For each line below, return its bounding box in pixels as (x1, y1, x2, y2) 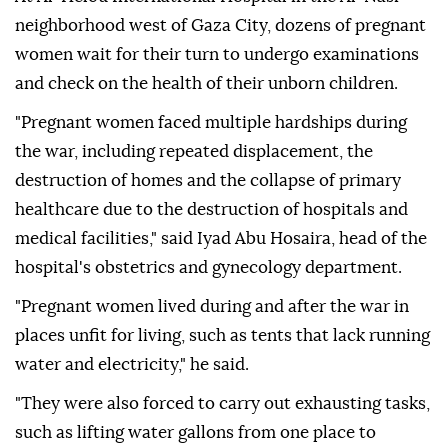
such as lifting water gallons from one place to (15, 424, 376, 442)
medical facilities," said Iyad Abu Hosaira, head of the (15, 230, 427, 248)
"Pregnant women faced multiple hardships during (15, 114, 407, 132)
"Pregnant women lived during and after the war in (15, 298, 409, 316)
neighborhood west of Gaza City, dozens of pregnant (15, 17, 426, 35)
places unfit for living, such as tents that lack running (15, 327, 430, 345)
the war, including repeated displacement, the (15, 143, 373, 161)
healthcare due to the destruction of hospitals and (15, 201, 408, 219)
